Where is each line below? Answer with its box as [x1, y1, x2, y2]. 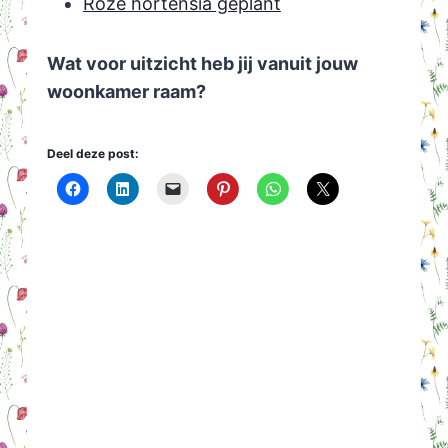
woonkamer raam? [46, 81, 206, 103]
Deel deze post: [46, 146, 139, 162]
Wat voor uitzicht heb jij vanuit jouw [46, 53, 358, 75]
